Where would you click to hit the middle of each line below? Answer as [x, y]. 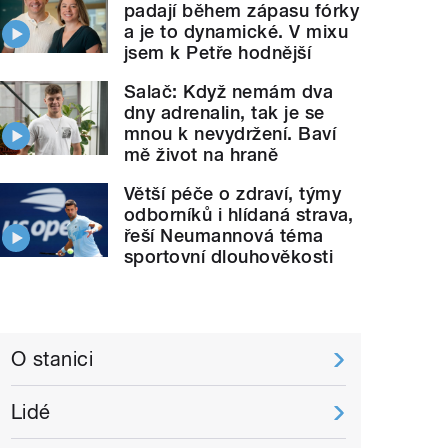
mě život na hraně [201, 154]
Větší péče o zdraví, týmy [233, 193]
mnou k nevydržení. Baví [230, 133]
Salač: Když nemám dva [229, 91]
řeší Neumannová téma [224, 235]
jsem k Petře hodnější [218, 52]
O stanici [52, 358]
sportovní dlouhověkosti [229, 256]
